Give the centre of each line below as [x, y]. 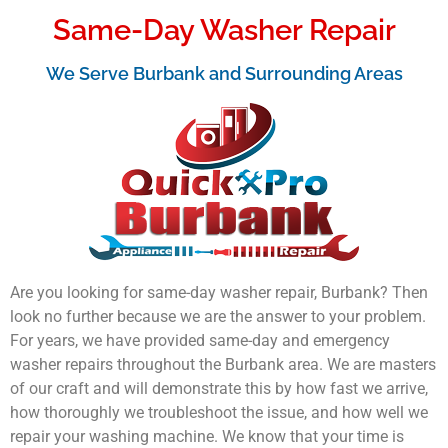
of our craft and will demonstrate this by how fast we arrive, [219, 388]
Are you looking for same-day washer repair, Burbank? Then [219, 292]
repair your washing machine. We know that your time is [207, 436]
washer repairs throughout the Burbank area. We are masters [223, 364]
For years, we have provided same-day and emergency [200, 340]
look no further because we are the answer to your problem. [218, 316]
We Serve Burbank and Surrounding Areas [224, 73]
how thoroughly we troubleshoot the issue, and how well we [219, 412]
